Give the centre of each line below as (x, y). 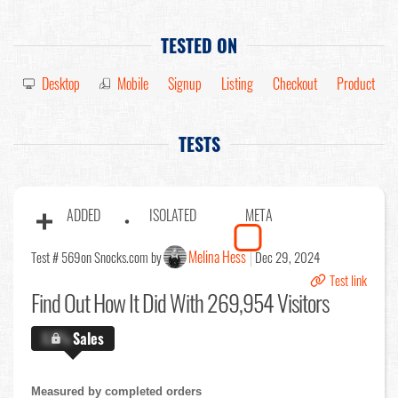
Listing (237, 84)
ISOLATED (173, 215)
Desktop (60, 84)
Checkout (295, 84)
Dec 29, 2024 (287, 257)
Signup (185, 84)
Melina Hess (217, 257)
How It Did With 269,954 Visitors (209, 303)
